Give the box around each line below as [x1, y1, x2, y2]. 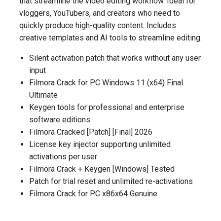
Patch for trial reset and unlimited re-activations [29, 177, 193, 186]
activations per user [29, 152, 97, 161]
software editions [29, 115, 90, 124]
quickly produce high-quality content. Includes [19, 21, 176, 30]
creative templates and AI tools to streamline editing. [19, 33, 202, 42]
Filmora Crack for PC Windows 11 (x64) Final [29, 78, 183, 87]
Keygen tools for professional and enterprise [29, 103, 184, 112]
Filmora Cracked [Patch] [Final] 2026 [29, 127, 152, 137]
